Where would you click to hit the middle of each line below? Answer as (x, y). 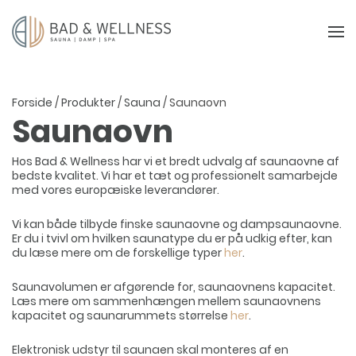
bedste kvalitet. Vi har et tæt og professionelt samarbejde (175, 176)
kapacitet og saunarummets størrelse (121, 315)
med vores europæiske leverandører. (116, 190)
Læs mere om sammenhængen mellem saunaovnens (166, 301)
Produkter (88, 103)
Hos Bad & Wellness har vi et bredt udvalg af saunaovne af (176, 161)
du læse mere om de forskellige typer (118, 253)
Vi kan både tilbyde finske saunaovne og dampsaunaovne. (177, 224)
